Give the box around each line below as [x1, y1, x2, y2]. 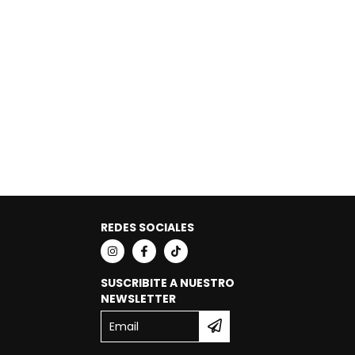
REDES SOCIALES [101, 219, 195, 236]
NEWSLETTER [101, 291, 177, 307]
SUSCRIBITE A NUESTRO [101, 275, 235, 292]
